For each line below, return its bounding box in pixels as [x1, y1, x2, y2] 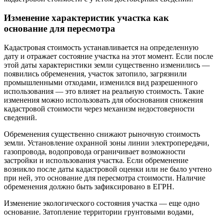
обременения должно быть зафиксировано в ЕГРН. [4, 182, 174, 191]
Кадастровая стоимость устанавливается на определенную [4, 43, 199, 52]
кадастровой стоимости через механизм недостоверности [4, 104, 195, 113]
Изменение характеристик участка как [4, 12, 169, 23]
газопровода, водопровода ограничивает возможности [4, 147, 185, 156]
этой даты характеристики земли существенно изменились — [4, 60, 210, 69]
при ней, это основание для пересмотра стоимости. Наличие [4, 173, 205, 182]
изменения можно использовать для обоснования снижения [4, 95, 203, 104]
